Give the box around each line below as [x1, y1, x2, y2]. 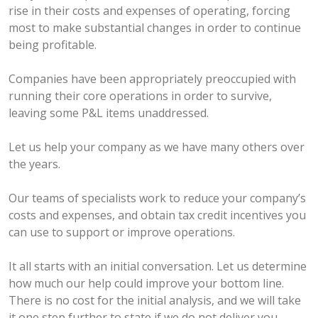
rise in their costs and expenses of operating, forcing [9, 3, 290, 19]
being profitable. [9, 37, 97, 53]
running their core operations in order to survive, [9, 88, 272, 104]
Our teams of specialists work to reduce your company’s [9, 190, 306, 207]
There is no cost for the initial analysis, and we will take [9, 292, 301, 309]
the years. [9, 156, 60, 172]
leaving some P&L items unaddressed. [9, 105, 209, 121]
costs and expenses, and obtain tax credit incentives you [9, 207, 306, 224]
